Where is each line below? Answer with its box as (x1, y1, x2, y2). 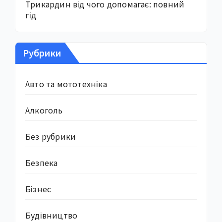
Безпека (25, 157, 58, 169)
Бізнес (25, 183, 52, 195)
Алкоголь (25, 104, 63, 116)
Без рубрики (25, 130, 76, 143)
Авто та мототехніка (25, 78, 107, 90)
